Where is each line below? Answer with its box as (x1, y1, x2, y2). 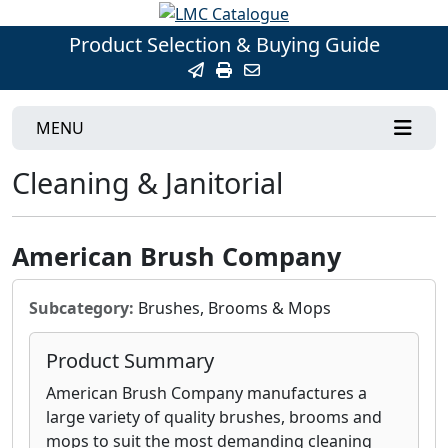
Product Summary (46, 346, 214, 374)
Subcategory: (29, 296, 134, 319)
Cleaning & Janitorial (12, 162, 283, 202)
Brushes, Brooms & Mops (134, 296, 331, 319)
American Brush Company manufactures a (46, 381, 367, 404)
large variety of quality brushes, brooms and (46, 405, 382, 428)
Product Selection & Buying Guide (68, 30, 380, 58)
